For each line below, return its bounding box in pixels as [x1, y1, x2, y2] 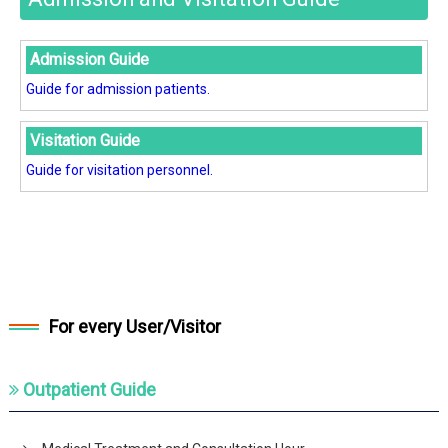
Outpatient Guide [23, 379, 157, 400]
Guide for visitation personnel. [25, 162, 213, 178]
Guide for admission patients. [25, 81, 210, 97]
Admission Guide [29, 50, 149, 69]
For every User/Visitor [48, 316, 221, 337]
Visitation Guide [29, 131, 140, 150]
